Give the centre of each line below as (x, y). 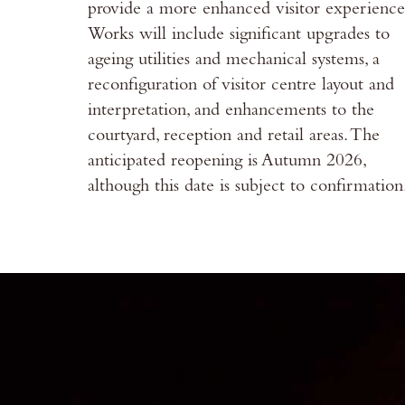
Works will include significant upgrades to (239, 36)
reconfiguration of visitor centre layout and (241, 86)
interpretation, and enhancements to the (231, 112)
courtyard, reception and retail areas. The (234, 137)
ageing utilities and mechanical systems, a (234, 61)
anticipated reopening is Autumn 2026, (226, 162)
